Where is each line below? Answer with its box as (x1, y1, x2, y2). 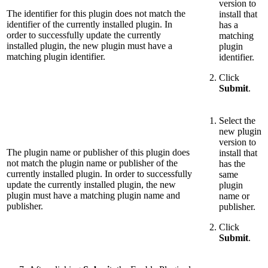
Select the (219, 115, 255, 126)
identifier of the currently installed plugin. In (7, 19, 172, 29)
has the (219, 158, 245, 169)
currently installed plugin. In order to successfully (7, 168, 192, 179)
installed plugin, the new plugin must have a (7, 40, 172, 51)
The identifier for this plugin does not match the (7, 8, 185, 19)
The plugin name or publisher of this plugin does (7, 147, 190, 157)
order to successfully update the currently (7, 29, 161, 40)
